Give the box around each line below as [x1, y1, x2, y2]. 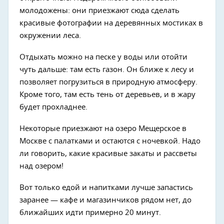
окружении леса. [19, 32, 81, 39]
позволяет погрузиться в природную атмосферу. [19, 78, 197, 86]
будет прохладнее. [19, 103, 87, 111]
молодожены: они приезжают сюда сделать [19, 7, 179, 14]
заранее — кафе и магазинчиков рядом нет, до [19, 196, 191, 204]
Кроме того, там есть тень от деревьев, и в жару [19, 91, 195, 98]
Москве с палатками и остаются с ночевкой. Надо [19, 137, 200, 145]
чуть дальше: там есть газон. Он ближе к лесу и [19, 66, 194, 73]
